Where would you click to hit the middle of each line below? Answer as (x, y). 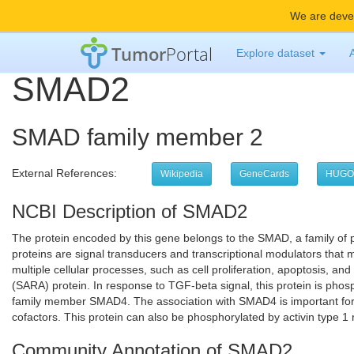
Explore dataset (277, 53)
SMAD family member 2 (137, 137)
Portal (190, 53)
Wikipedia (182, 174)
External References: (74, 173)
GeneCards (264, 174)
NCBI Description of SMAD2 (130, 211)
